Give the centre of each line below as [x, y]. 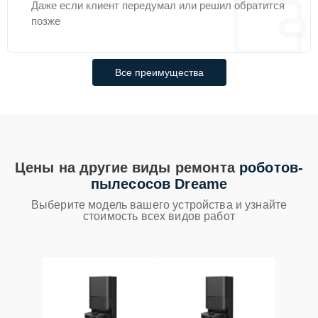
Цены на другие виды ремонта [127, 168]
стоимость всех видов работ [159, 216]
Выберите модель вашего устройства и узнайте [159, 205]
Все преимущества [159, 72]
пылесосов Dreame [159, 184]
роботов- [272, 168]
